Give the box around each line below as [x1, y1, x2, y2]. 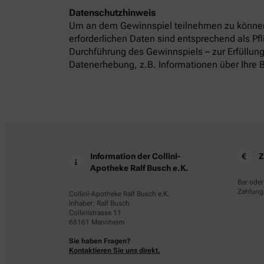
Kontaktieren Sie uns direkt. [69, 246, 160, 255]
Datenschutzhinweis [69, 7, 156, 18]
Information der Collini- [90, 151, 180, 161]
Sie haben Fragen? [69, 237, 131, 245]
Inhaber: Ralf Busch [69, 199, 130, 207]
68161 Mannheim [69, 218, 124, 226]
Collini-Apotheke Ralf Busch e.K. [69, 190, 169, 198]
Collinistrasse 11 [69, 209, 121, 217]
